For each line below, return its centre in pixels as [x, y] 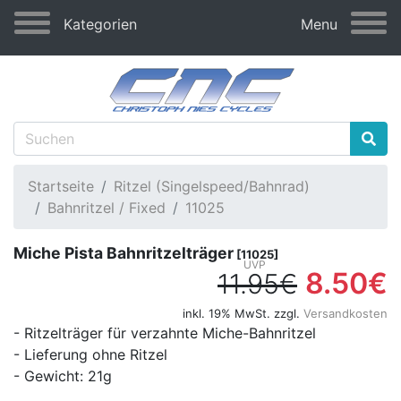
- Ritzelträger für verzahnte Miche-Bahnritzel [165, 333]
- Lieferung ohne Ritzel [90, 355]
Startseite [61, 187]
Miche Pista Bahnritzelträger [124, 253]
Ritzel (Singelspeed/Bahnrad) [212, 187]
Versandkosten [346, 314]
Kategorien [100, 24]
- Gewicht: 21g [63, 376]
